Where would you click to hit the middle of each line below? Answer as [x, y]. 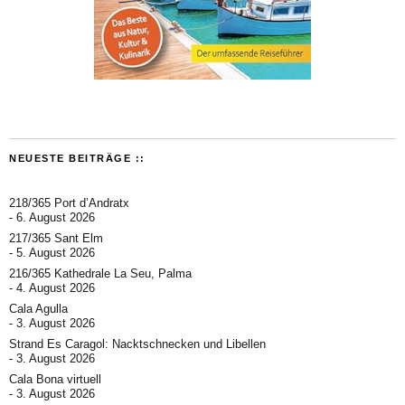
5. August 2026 [56, 252]
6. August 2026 [56, 217]
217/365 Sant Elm [56, 238]
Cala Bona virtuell [55, 379]
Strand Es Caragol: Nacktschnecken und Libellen [137, 344]
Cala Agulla [38, 308]
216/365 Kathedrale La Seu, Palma [100, 273]
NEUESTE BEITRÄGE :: [77, 158]
